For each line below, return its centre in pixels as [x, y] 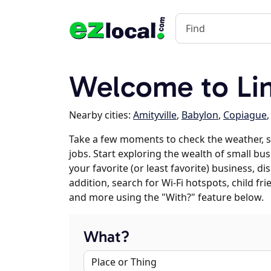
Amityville [155, 115]
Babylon [200, 115]
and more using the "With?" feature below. [166, 197]
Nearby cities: [101, 115]
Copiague [245, 115]
